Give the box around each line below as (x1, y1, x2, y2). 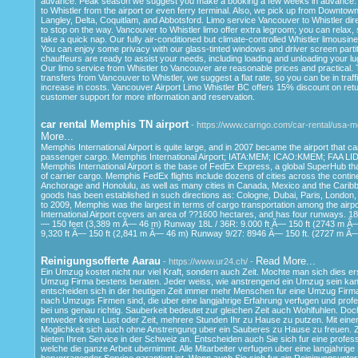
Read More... (255, 254, 316, 267)
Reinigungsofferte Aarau (40, 254, 161, 267)
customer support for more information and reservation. (40, 91, 255, 101)
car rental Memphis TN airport (40, 117, 189, 130)
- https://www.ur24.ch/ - (162, 256, 256, 266)
